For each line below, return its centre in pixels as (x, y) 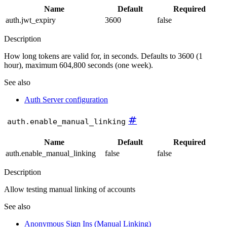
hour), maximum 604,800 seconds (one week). (79, 65)
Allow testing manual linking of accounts (70, 190)
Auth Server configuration (66, 99)
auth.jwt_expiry (31, 20)
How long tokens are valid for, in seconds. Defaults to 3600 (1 (103, 56)
